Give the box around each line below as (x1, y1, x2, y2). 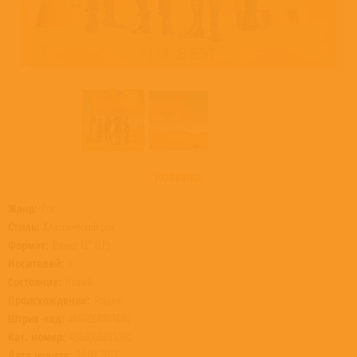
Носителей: (8, 255, 64, 271)
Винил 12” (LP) (53, 237, 110, 253)
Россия (94, 292, 121, 308)
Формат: (8, 237, 49, 253)
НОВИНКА (155, 169, 202, 185)
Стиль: (8, 218, 40, 234)
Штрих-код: (8, 310, 65, 326)
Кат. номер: (8, 328, 65, 344)
